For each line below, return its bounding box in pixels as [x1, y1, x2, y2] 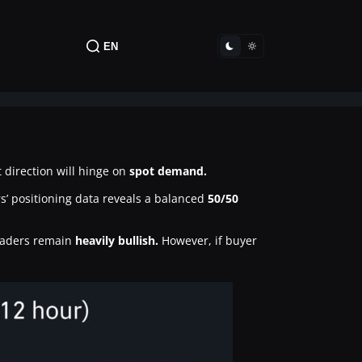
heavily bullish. [75, 233, 158, 248]
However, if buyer [158, 233, 257, 248]
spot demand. [129, 163, 207, 179]
